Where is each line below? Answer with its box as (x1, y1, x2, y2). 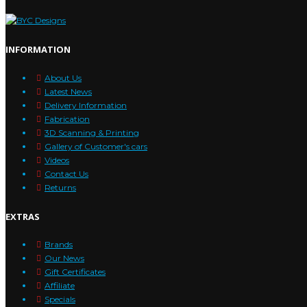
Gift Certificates (45, 267, 106, 278)
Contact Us (45, 168, 88, 179)
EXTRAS (5, 210, 40, 223)
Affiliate (45, 280, 75, 291)
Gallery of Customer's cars (45, 140, 147, 151)
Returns (45, 182, 76, 193)
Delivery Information (45, 99, 127, 110)
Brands (45, 239, 73, 250)
